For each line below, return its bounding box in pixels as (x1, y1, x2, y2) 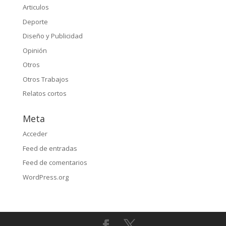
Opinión (22, 45, 47, 55)
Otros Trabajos (22, 74, 69, 84)
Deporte (22, 17, 48, 26)
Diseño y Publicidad (22, 31, 83, 40)
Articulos (22, 3, 49, 12)
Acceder (22, 129, 47, 138)
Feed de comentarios (22, 158, 87, 167)
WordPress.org (22, 172, 69, 182)
